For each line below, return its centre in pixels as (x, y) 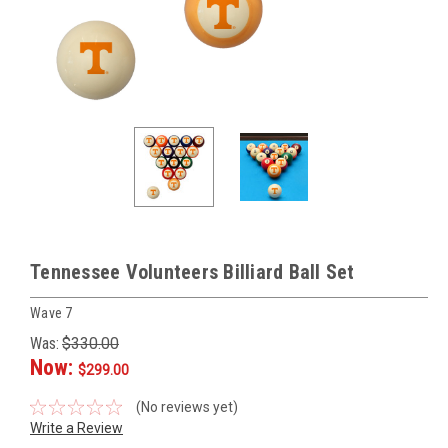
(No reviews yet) (186, 406)
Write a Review (76, 427)
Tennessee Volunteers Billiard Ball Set (192, 272)
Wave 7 (51, 312)
